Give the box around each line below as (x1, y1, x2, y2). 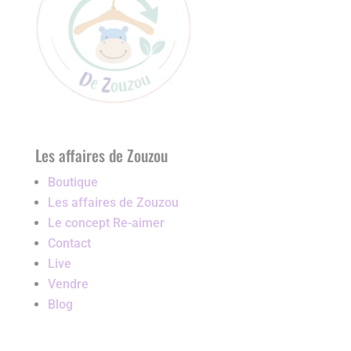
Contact (47, 236, 91, 251)
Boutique (47, 175, 98, 190)
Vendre (47, 277, 89, 292)
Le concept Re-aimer (47, 215, 165, 231)
